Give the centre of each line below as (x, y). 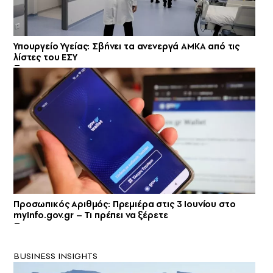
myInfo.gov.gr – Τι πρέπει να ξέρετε (91, 215)
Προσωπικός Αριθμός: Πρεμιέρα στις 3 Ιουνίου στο (125, 204)
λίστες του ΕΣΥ (45, 58)
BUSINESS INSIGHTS (55, 256)
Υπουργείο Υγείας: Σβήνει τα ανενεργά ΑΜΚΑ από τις (127, 47)
